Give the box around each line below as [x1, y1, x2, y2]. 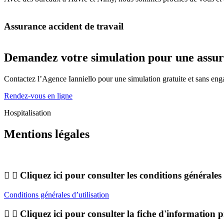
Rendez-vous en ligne [4, 91, 72, 100]
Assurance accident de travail [4, 20, 123, 31]
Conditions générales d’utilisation [4, 190, 109, 199]
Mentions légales [4, 127, 89, 141]
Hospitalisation [4, 108, 51, 117]
